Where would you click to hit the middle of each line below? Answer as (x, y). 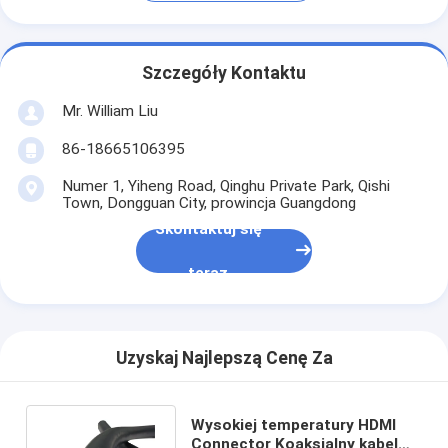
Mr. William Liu (109, 110)
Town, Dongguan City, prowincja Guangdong (208, 202)
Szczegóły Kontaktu (224, 73)
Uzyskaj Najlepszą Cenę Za (224, 358)
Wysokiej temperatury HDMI (294, 424)
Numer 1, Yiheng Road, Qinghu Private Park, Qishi (225, 185)
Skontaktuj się (208, 229)
